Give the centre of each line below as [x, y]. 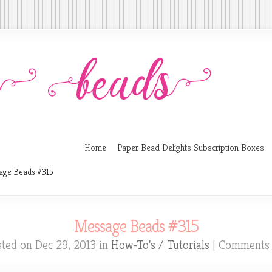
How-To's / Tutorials [160, 245]
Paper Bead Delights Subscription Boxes [191, 147]
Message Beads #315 [136, 226]
